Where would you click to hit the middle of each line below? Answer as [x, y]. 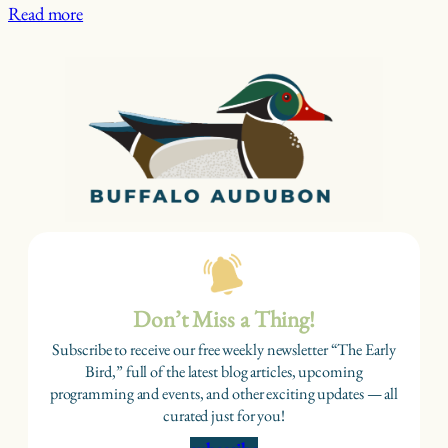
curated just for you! [224, 416]
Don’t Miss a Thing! [224, 319]
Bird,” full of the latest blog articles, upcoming [224, 372]
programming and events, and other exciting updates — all [224, 394]
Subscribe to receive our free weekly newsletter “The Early [224, 350]
